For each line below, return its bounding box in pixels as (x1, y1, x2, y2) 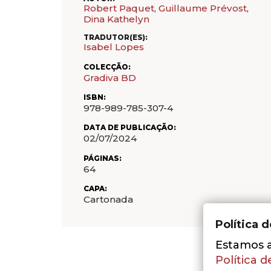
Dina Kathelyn (83, 13, 149, 25)
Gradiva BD (83, 71, 136, 83)
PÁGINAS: (83, 154, 122, 163)
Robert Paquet (83, 2, 154, 14)
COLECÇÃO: (83, 62, 131, 71)
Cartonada (83, 194, 133, 206)
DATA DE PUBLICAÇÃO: (83, 123, 176, 132)
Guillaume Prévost (158, 2, 247, 14)
